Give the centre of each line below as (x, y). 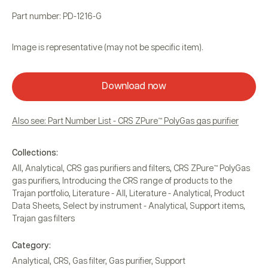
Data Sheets (36, 206)
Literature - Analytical (170, 194)
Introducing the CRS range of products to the (147, 181)
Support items (217, 206)
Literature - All (99, 194)
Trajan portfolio (40, 194)
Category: (31, 246)
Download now (134, 86)
